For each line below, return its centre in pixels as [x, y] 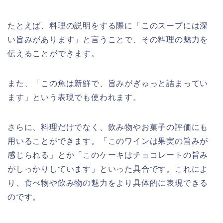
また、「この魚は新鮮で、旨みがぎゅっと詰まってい [108, 84]
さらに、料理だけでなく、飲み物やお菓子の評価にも [108, 127]
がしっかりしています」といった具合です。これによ [108, 169]
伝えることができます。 [54, 54]
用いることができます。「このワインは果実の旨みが [108, 141]
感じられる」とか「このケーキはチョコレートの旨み [108, 155]
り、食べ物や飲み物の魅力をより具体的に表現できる [108, 183]
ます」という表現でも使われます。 [74, 98]
